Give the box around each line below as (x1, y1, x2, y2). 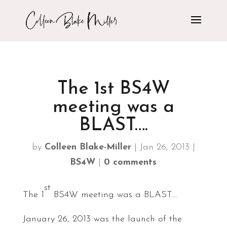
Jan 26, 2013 (139, 142, 190, 152)
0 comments (104, 158, 157, 167)
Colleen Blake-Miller (44, 142, 131, 152)
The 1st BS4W (57, 80, 170, 98)
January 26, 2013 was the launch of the (22, 214, 182, 224)
